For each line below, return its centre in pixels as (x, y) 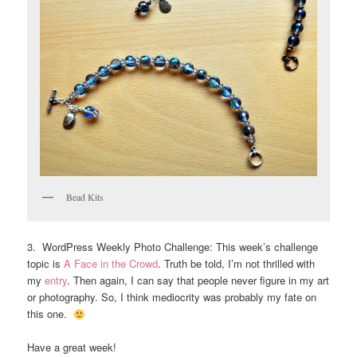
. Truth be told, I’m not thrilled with (237, 264)
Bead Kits (85, 196)
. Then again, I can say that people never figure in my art (198, 280)
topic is (46, 264)
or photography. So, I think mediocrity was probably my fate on (172, 297)
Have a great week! (72, 347)
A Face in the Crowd (111, 264)
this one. (51, 314)
